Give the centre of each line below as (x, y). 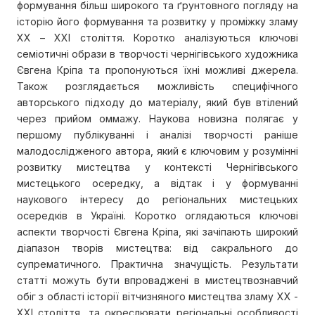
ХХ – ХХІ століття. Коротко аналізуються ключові (157, 38)
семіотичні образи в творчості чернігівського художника (157, 54)
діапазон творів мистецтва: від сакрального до (157, 248)
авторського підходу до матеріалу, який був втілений (157, 103)
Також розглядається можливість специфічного (157, 86)
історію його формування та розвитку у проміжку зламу (157, 22)
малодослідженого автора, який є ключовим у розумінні (157, 151)
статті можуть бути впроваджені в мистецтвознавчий (157, 281)
